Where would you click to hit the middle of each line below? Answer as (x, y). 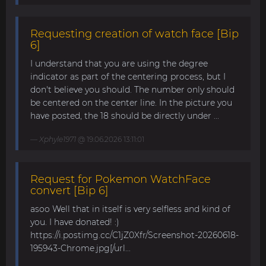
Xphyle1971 (58, 139)
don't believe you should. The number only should (132, 89)
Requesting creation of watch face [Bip (134, 34)
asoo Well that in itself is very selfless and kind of (130, 209)
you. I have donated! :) (75, 222)
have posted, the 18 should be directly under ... (125, 115)
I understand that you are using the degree (119, 63)
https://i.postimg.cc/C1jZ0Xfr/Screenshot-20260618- (134, 235)
